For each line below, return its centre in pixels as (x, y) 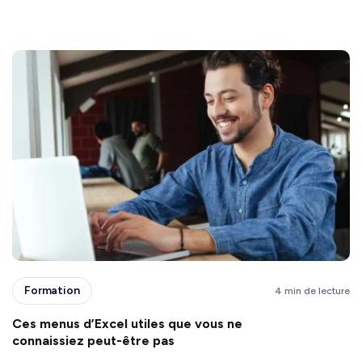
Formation (52, 291)
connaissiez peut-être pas (97, 340)
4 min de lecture (312, 290)
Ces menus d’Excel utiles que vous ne (127, 323)
